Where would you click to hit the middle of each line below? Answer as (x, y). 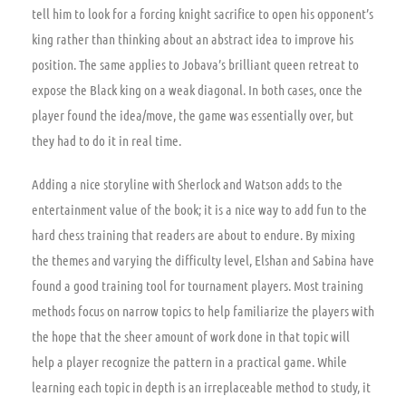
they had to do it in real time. (106, 140)
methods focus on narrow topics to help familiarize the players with (203, 310)
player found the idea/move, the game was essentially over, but (193, 115)
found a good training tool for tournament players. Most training (198, 285)
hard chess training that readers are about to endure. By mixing (193, 234)
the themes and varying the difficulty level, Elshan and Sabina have (203, 260)
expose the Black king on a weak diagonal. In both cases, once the (197, 89)
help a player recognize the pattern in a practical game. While (189, 361)
